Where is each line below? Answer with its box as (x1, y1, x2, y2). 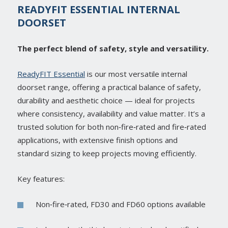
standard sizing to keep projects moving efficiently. (17, 148, 196, 159)
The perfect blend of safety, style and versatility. (17, 43, 209, 54)
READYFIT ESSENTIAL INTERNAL (17, 3, 180, 17)
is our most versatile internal (85, 69, 187, 79)
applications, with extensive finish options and (17, 135, 178, 146)
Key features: (17, 174, 65, 184)
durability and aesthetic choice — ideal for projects (17, 95, 195, 106)
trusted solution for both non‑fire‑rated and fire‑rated (17, 122, 206, 132)
